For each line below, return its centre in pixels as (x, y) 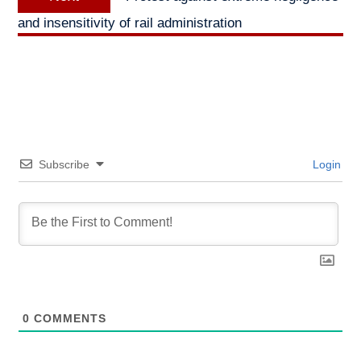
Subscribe (64, 165)
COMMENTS (68, 319)
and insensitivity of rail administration (129, 23)
